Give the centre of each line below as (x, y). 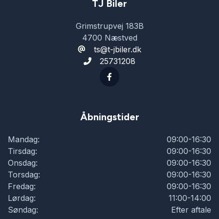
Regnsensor (50, 65)
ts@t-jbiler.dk (118, 49)
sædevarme (49, 128)
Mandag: (24, 139)
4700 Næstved (109, 38)
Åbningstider (109, 117)
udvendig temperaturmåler (77, 159)
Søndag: (23, 210)
